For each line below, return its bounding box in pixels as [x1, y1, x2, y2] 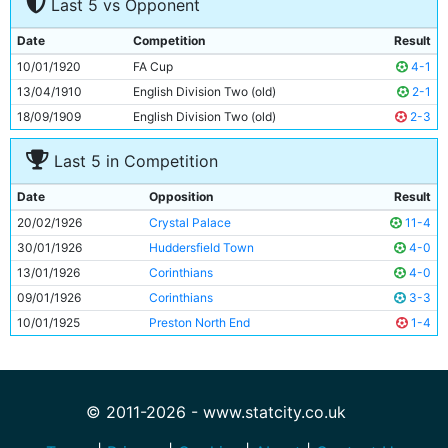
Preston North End [149, 315, 250, 330]
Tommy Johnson [71, 50, 163, 65]
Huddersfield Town [149, 240, 254, 255]
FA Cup [133, 59, 173, 74]
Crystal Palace [149, 215, 231, 230]
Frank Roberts [71, 25, 149, 40]
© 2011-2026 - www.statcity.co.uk [86, 402, 346, 422]
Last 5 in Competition [49, 151, 218, 171]
